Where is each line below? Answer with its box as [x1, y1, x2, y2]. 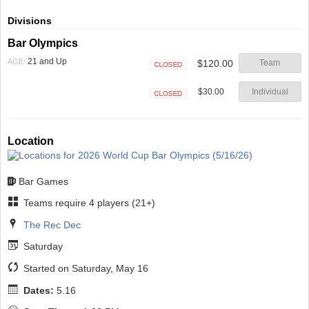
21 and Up [26, 56, 67, 66]
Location [8, 134, 54, 148]
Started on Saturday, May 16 [20, 263, 148, 275]
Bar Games [19, 175, 68, 187]
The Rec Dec [23, 219, 81, 230]
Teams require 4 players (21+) [20, 197, 155, 209]
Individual [251, 86, 288, 97]
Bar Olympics [8, 37, 78, 49]
